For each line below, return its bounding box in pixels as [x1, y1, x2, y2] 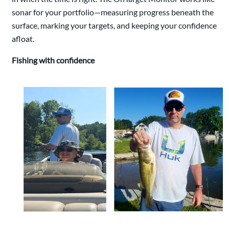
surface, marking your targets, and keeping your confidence [12, 20, 217, 31]
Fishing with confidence [12, 55, 95, 65]
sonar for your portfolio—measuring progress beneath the [12, 7, 214, 17]
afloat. [12, 34, 34, 44]
